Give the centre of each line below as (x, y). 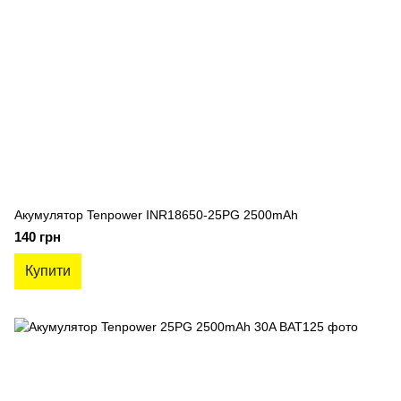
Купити (48, 271)
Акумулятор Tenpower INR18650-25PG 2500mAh (156, 215)
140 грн (38, 237)
